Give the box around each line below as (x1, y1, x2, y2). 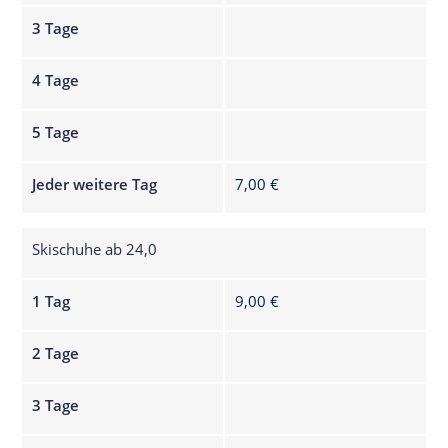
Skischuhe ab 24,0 (32, 238, 158, 259)
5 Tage (32, 121, 80, 142)
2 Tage (32, 342, 80, 363)
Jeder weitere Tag (32, 173, 158, 194)
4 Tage (32, 69, 80, 90)
